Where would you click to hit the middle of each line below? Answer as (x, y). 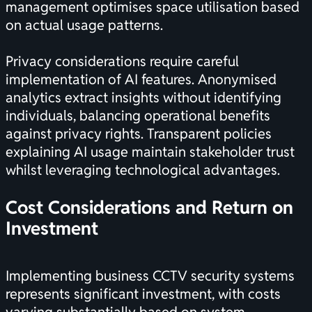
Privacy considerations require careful (122, 62)
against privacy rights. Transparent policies (139, 134)
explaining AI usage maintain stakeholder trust (150, 152)
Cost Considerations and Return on (149, 208)
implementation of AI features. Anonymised (141, 80)
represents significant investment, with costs (143, 294)
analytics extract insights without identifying (143, 98)
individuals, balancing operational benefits (138, 116)
